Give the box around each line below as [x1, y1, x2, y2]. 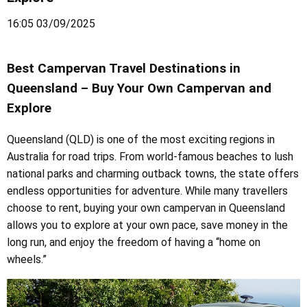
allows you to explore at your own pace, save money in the [7, 219, 288, 232]
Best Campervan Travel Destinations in [7, 60, 241, 76]
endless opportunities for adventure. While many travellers [7, 184, 288, 198]
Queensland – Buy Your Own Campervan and [7, 80, 271, 96]
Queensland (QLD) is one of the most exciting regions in [7, 133, 275, 147]
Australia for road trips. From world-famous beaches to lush [7, 150, 293, 164]
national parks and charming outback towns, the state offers [7, 167, 299, 181]
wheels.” [7, 253, 47, 267]
